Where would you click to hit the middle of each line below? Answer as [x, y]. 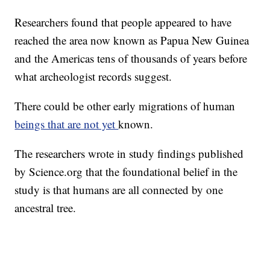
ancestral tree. [46, 208]
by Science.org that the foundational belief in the [126, 172]
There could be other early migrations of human [125, 106]
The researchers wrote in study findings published [129, 154]
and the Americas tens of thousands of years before [131, 58]
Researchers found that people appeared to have [123, 22]
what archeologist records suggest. [93, 77]
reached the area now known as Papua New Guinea [132, 40]
